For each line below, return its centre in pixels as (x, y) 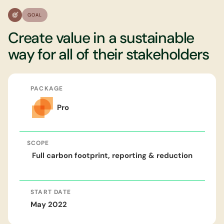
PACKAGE (47, 88)
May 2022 (49, 205)
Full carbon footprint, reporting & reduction (112, 156)
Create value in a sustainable (101, 37)
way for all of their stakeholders (108, 54)
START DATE (51, 192)
